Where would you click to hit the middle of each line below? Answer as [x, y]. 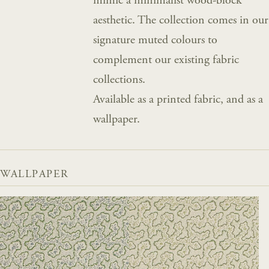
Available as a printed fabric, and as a [178, 99]
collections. [121, 80]
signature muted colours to [156, 40]
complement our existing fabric [166, 60]
